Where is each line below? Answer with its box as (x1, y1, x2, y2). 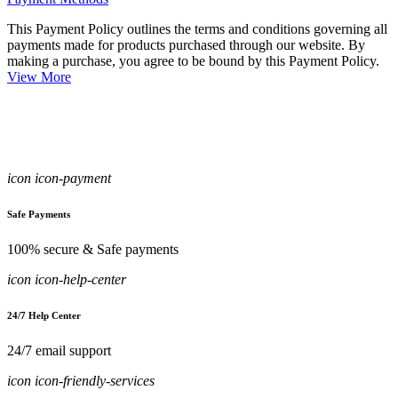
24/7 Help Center (7, 310, 81, 322)
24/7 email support (7, 343, 111, 359)
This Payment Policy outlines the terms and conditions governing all (7, 21, 387, 37)
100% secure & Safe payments (7, 242, 179, 258)
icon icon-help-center (7, 272, 126, 288)
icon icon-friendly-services (7, 373, 155, 389)
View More (7, 69, 71, 85)
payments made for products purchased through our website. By (7, 37, 365, 53)
